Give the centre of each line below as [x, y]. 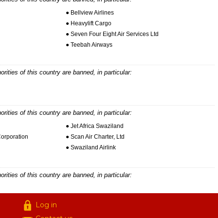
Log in [46, 205]
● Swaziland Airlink [91, 147]
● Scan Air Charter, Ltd [95, 136]
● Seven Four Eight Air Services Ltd [112, 34]
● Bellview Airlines [90, 12]
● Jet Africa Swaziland [94, 126]
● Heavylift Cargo [88, 23]
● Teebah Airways [89, 45]
